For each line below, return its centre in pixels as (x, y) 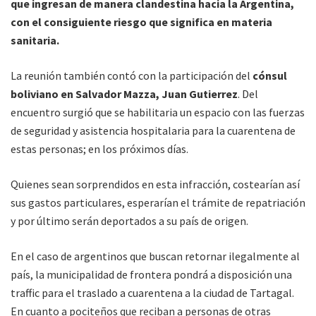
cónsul (270, 75)
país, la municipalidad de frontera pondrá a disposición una (151, 274)
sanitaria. (35, 40)
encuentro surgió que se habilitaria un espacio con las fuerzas (158, 112)
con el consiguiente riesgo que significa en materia (141, 22)
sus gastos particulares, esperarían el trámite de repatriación (158, 202)
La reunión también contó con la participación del (132, 75)
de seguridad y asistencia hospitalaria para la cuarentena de (153, 130)
